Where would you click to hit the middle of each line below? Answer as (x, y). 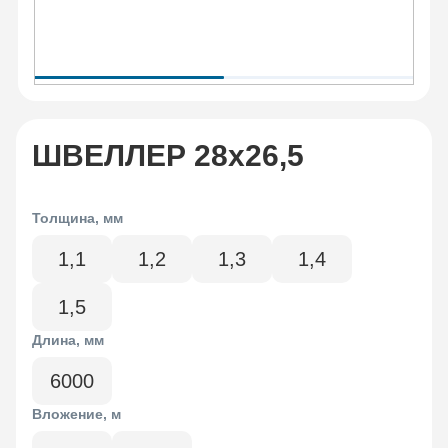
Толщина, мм (77, 218)
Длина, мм (68, 340)
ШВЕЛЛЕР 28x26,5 (168, 156)
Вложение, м (76, 414)
